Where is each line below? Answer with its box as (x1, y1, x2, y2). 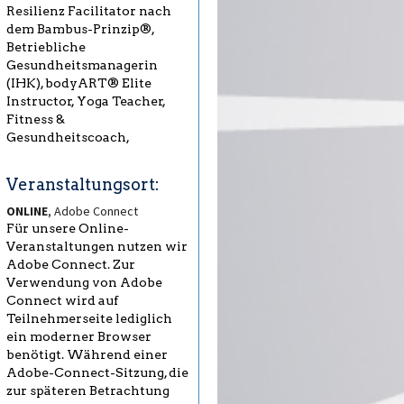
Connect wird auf (6, 293, 118, 308)
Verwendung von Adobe (6, 275, 162, 290)
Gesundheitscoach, (6, 130, 130, 145)
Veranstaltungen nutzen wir (6, 239, 188, 254)
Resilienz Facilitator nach (6, 4, 171, 19)
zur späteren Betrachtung (6, 383, 170, 399)
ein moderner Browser (6, 329, 151, 344)
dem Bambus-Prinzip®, (6, 22, 154, 37)
